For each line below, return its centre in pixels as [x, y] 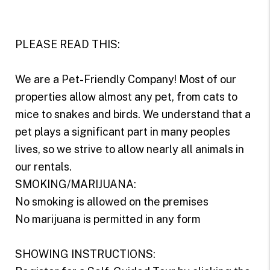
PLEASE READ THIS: [67, 44]
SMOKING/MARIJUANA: [75, 184]
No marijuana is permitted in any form [108, 219]
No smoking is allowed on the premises [111, 201]
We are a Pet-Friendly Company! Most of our [125, 79]
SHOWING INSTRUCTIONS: [85, 254]
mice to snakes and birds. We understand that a [133, 114]
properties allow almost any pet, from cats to [126, 96]
